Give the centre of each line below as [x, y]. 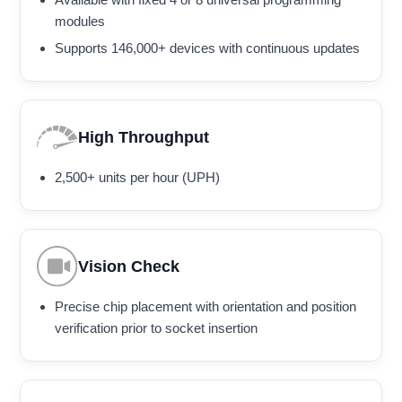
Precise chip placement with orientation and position [205, 307]
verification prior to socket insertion [156, 328]
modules [80, 22]
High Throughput [144, 137]
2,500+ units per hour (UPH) [137, 178]
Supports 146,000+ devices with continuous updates [207, 48]
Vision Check [129, 266]
